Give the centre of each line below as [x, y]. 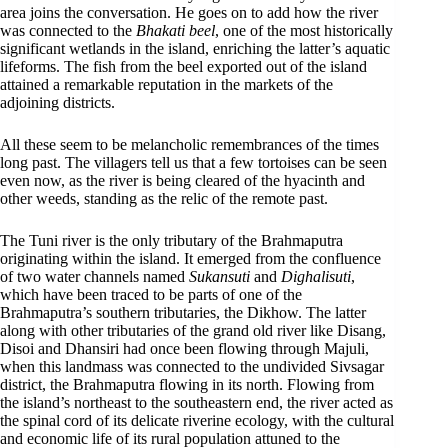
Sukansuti [219, 276]
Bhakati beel [175, 30]
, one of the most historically [304, 30]
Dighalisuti [316, 276]
